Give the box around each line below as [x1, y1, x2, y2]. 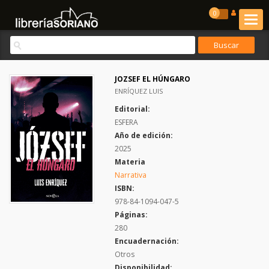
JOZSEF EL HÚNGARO [115, 74, 190, 84]
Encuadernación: [115, 236, 179, 246]
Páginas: [115, 210, 148, 220]
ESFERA [115, 117, 138, 127]
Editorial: [115, 104, 150, 114]
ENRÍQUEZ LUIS [115, 86, 163, 95]
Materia [115, 157, 145, 167]
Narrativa [115, 170, 147, 180]
